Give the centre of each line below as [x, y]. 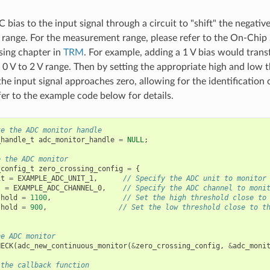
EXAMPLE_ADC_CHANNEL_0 [57, 188]
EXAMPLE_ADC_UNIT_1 [55, 178]
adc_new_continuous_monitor [72, 246]
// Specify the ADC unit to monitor [194, 178]
